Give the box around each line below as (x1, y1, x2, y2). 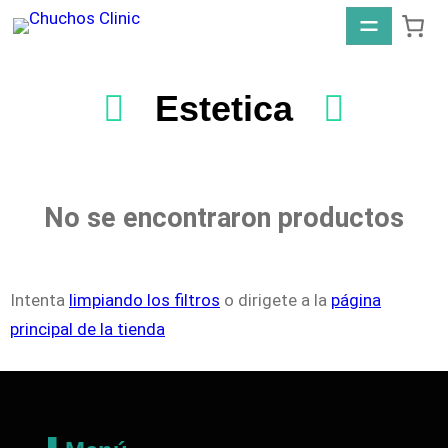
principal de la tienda (10, 319, 165, 340)
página (331, 290, 381, 311)
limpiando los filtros (69, 290, 220, 311)
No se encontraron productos (44, 202, 404, 235)
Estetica (155, 88, 293, 130)
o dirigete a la (220, 290, 331, 311)
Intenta (10, 290, 69, 311)
